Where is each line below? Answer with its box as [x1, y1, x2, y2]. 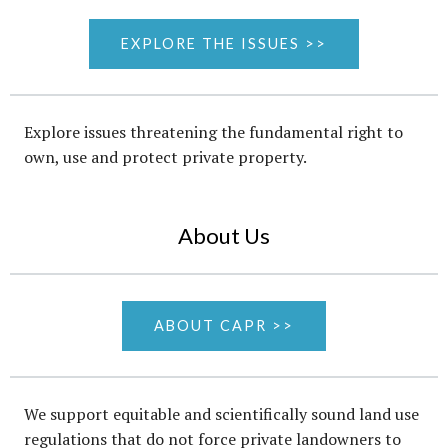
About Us [178, 222, 270, 250]
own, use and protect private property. [24, 146, 307, 169]
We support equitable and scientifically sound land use [24, 403, 419, 426]
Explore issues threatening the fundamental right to [24, 121, 403, 144]
